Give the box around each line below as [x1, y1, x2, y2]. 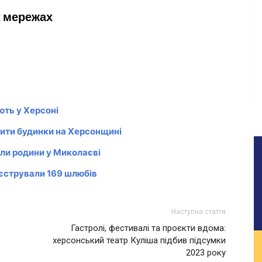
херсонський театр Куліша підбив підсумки [53, 235, 226, 246]
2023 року [186, 247, 226, 258]
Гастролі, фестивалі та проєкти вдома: [71, 222, 226, 233]
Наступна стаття [171, 207, 226, 216]
